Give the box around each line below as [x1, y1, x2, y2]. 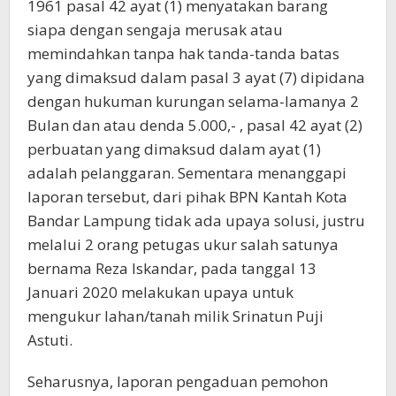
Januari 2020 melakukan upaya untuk [27, 282, 293, 302]
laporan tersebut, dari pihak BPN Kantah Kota [27, 187, 347, 207]
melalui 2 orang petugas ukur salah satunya [27, 234, 339, 255]
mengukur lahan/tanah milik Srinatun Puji [27, 306, 324, 326]
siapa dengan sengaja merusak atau [27, 19, 283, 40]
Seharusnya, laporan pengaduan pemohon [27, 371, 328, 392]
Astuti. [27, 330, 72, 350]
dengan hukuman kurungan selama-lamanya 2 [27, 91, 359, 111]
